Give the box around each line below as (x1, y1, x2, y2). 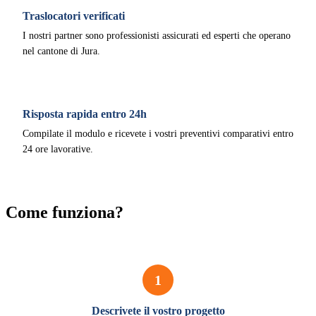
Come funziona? (6, 203, 123, 221)
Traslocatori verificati (23, 10, 125, 22)
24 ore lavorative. (23, 144, 93, 154)
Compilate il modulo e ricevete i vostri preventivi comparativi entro (23, 128, 293, 139)
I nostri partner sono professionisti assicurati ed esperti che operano (23, 30, 291, 41)
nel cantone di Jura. (23, 46, 100, 56)
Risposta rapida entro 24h (23, 108, 147, 120)
